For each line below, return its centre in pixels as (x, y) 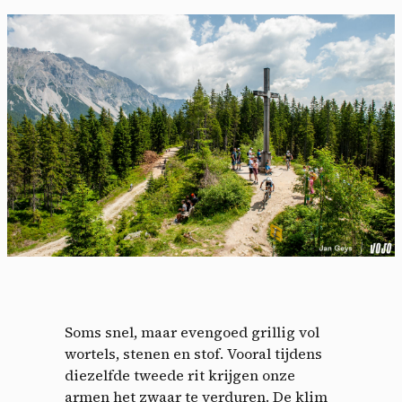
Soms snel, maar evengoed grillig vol (192, 332)
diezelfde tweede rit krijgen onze (180, 376)
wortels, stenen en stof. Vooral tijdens (193, 354)
